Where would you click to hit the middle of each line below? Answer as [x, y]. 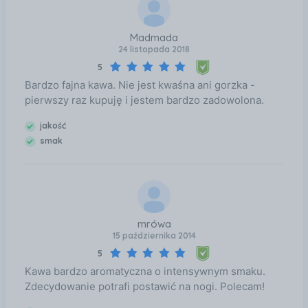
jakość [52, 125]
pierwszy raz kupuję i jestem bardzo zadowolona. [144, 100]
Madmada [154, 38]
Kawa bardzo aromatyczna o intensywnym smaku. [145, 272]
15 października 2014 [154, 236]
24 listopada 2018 [154, 49]
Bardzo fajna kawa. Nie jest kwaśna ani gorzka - [140, 85]
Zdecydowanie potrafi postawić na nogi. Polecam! [144, 287]
